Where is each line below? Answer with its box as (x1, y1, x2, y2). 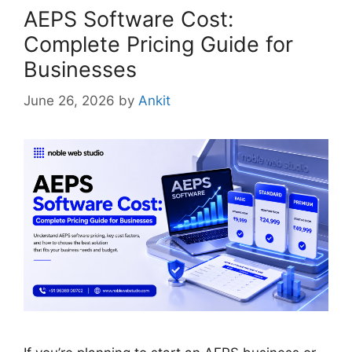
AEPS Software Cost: (24, 5, 233, 32)
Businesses (24, 56, 137, 82)
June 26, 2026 (24, 93, 115, 109)
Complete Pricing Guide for (24, 31, 293, 57)
